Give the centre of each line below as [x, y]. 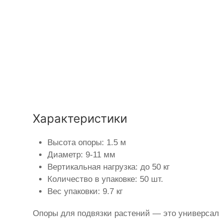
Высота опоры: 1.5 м [87, 143]
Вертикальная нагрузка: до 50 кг [109, 167]
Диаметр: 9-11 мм [82, 155]
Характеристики [80, 119]
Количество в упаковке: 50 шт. [106, 179]
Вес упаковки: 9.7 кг [85, 192]
